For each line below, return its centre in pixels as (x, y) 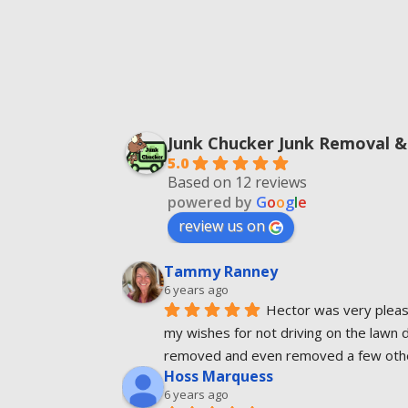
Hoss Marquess (219, 376)
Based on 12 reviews (238, 183)
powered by (212, 203)
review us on (222, 226)
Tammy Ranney (221, 272)
